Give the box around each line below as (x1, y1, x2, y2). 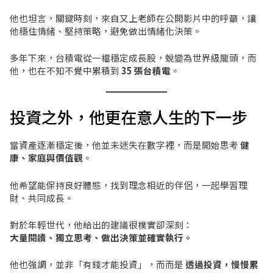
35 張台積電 (121, 64, 171, 77)
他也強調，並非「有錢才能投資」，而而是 (9, 258, 185, 271)
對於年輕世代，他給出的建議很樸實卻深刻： (9, 218, 193, 231)
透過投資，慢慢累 (185, 258, 258, 271)
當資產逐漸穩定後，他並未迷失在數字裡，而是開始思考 (9, 138, 240, 152)
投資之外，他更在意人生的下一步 (9, 105, 247, 129)
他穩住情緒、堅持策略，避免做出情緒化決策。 (9, 24, 202, 37)
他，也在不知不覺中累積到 (9, 64, 121, 77)
